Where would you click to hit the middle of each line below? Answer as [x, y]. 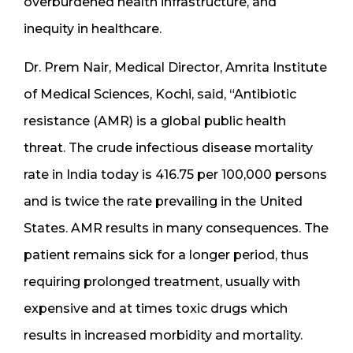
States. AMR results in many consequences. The [176, 228]
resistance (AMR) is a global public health [155, 121]
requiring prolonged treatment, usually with [162, 281]
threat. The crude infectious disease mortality [168, 147]
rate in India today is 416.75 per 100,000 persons [175, 174]
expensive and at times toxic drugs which [156, 308]
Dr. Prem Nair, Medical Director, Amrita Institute [175, 67]
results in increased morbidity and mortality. [163, 335]
